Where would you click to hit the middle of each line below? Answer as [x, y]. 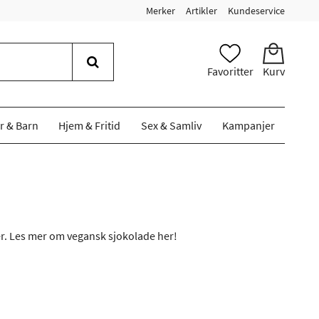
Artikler [202, 11]
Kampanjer [248, 125]
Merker [161, 11]
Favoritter [230, 71]
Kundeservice [256, 11]
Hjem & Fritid [90, 125]
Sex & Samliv [171, 125]
